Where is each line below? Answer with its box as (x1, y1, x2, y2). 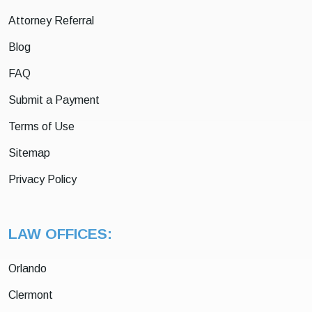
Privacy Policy (8, 173, 77, 185)
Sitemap (8, 146, 50, 159)
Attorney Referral (8, 14, 94, 26)
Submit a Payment (8, 93, 100, 106)
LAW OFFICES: (8, 225, 112, 242)
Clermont (8, 288, 53, 301)
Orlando (8, 262, 47, 274)
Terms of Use (8, 120, 75, 132)
